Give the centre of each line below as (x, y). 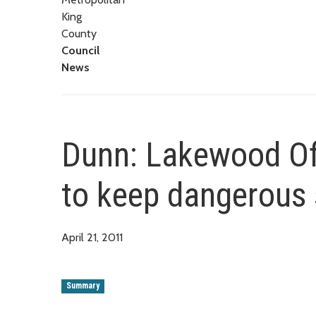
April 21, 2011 (92, 237)
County (79, 33)
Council (80, 50)
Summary (83, 286)
